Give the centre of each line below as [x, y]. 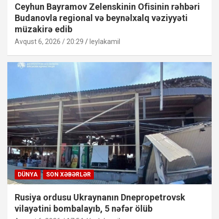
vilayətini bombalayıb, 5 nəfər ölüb [84, 209]
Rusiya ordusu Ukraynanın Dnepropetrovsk [100, 197]
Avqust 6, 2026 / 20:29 [49, 41]
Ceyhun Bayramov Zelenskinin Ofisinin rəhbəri [107, 6]
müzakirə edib [44, 29]
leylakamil [105, 41]
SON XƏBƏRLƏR [68, 175]
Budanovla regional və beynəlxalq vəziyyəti [101, 18]
